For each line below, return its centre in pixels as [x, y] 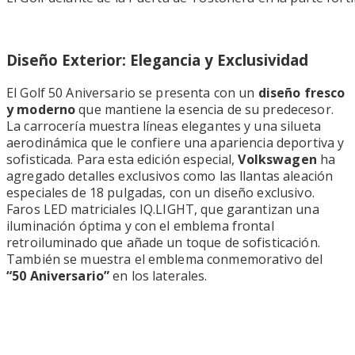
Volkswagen [277, 160]
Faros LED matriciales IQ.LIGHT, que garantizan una [163, 210]
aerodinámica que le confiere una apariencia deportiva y [176, 143]
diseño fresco [302, 93]
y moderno [41, 110]
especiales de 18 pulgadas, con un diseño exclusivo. [160, 193]
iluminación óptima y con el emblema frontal [140, 226]
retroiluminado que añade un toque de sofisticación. [163, 243]
